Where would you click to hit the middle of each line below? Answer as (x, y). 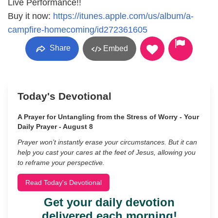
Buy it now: (30, 16)
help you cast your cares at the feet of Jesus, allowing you (107, 152)
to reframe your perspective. (61, 163)
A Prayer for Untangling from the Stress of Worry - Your (108, 117)
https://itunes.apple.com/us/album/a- (123, 16)
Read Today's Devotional (64, 182)
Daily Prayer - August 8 (55, 127)
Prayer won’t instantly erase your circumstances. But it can (107, 142)
